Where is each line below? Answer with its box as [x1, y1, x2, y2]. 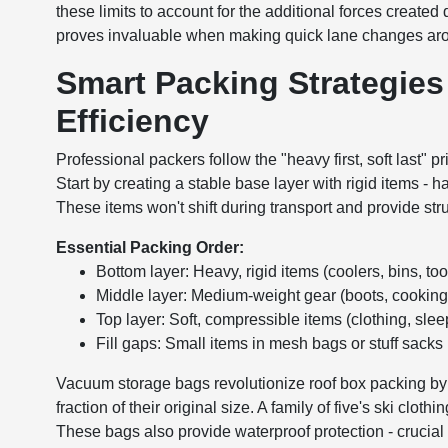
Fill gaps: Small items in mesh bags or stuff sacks [96, 335, 444, 352]
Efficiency [56, 103, 210, 139]
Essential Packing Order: [56, 239, 245, 256]
